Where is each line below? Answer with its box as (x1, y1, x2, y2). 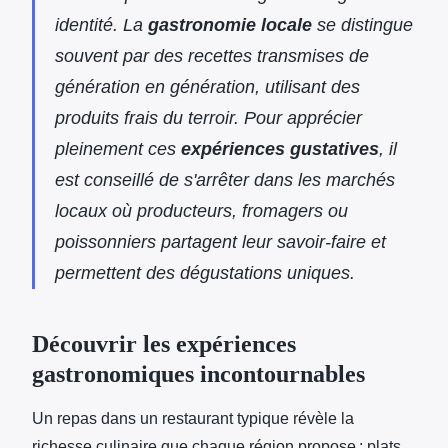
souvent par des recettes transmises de (55, 45, 369, 66)
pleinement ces (55, 138, 181, 159)
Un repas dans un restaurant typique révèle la (32, 409, 354, 427)
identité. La (55, 14, 148, 35)
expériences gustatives (181, 138, 379, 159)
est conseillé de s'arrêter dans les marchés (55, 169, 395, 190)
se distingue (312, 14, 413, 35)
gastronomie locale (148, 14, 312, 35)
